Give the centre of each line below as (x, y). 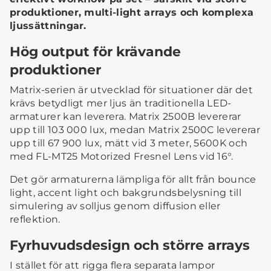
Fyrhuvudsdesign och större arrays (130, 245)
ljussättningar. (48, 26)
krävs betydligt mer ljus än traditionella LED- (121, 103)
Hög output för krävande (95, 52)
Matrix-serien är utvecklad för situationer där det (132, 90)
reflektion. (35, 220)
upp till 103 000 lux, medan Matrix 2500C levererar (135, 130)
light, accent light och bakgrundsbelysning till (126, 193)
